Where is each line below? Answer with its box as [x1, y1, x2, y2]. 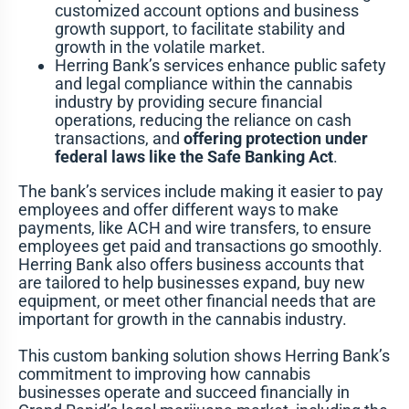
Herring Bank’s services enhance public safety [54, 56, 386, 76]
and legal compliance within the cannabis [54, 74, 352, 94]
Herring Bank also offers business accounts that [17, 255, 364, 275]
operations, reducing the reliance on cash [54, 110, 351, 131]
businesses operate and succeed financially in [17, 383, 350, 403]
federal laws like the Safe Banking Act [54, 147, 333, 167]
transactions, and [54, 129, 184, 149]
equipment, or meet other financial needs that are [17, 291, 376, 311]
